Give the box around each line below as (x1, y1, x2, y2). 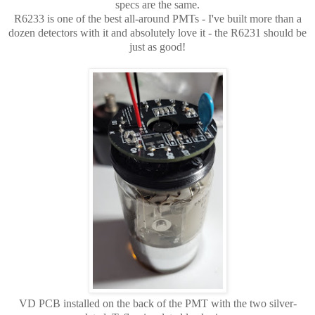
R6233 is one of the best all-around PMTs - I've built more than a (13, 12, 302, 25)
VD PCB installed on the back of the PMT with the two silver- (18, 297, 297, 309)
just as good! (129, 40, 186, 53)
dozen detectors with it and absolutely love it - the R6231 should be (8, 26, 307, 39)
